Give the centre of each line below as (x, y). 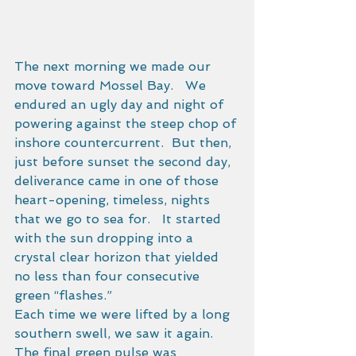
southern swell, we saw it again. (118, 334)
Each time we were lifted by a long (124, 315)
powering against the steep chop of (127, 124)
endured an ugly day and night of (121, 105)
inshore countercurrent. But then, (125, 143)
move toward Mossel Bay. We (112, 86)
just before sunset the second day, (124, 162)
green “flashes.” (65, 296)
